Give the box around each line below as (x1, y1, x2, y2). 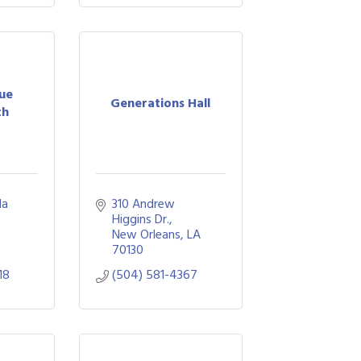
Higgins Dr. (111, 209, 169, 230)
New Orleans (111, 224, 180, 245)
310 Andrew (111, 193, 175, 214)
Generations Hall (110, 92, 211, 114)
